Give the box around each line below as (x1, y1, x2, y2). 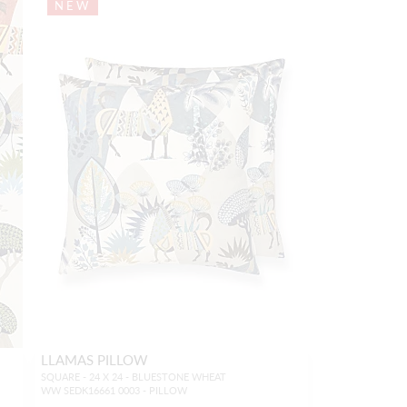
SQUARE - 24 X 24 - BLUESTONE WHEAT (40, 369, 226, 383)
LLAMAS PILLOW (40, 349, 148, 369)
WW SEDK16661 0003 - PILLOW (40, 382, 187, 397)
